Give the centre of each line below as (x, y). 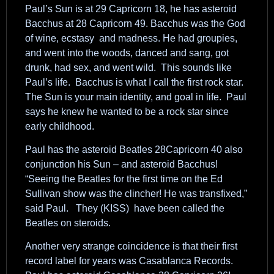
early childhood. (60, 126)
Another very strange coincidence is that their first (131, 246)
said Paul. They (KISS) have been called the (125, 209)
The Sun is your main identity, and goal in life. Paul (136, 97)
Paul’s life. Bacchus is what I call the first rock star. (134, 82)
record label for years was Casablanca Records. (130, 261)
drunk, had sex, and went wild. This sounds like (128, 67)
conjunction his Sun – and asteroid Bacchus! (121, 165)
